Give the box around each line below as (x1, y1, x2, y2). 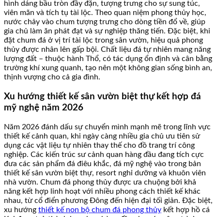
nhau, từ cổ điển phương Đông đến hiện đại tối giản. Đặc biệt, (4, 196, 213, 204)
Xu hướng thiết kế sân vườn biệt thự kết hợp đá (4, 92, 201, 101)
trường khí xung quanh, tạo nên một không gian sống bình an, (4, 64, 212, 72)
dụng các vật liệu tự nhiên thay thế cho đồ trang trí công (4, 141, 195, 149)
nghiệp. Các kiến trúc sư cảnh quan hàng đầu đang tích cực (4, 150, 204, 158)
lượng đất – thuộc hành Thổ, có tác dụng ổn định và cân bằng (4, 55, 212, 63)
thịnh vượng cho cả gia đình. (4, 73, 100, 81)
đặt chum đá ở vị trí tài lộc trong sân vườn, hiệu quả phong (4, 36, 203, 45)
